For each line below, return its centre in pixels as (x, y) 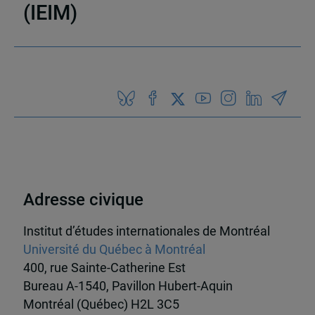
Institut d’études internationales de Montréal (146, 232)
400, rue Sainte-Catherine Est (104, 268)
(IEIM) (50, 13)
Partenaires (157, 20)
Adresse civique (83, 199)
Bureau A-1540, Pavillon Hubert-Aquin (128, 287)
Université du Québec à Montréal (114, 250)
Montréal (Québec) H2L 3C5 (101, 305)
